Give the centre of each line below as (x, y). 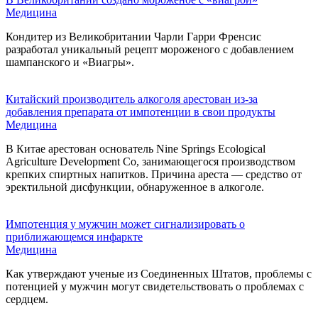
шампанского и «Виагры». (70, 62)
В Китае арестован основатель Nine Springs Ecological (136, 148)
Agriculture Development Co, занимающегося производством (150, 161)
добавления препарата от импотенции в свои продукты (141, 111)
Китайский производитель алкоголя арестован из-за (132, 99)
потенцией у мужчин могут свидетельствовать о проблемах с (155, 286)
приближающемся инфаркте (74, 236)
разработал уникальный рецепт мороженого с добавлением (150, 49)
